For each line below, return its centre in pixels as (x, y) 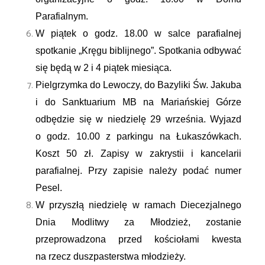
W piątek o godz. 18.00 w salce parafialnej (138, 33)
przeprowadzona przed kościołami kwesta (138, 239)
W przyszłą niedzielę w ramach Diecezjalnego (138, 205)
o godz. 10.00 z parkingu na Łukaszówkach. (138, 136)
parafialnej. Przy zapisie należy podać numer (138, 171)
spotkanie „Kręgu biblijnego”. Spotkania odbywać (138, 51)
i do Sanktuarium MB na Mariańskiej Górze (138, 102)
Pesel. (49, 188)
